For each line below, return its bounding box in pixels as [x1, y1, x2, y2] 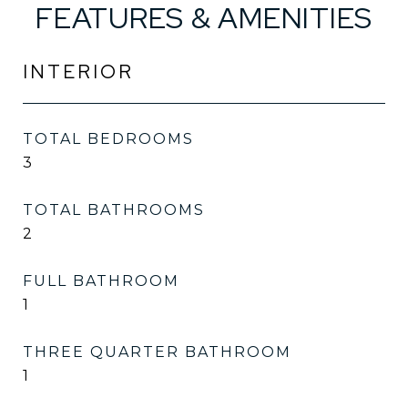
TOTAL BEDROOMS [23, 130, 194, 148]
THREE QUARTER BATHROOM [23, 343, 291, 361]
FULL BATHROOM [23, 272, 179, 290]
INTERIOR [23, 59, 134, 84]
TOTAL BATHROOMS [23, 201, 205, 219]
